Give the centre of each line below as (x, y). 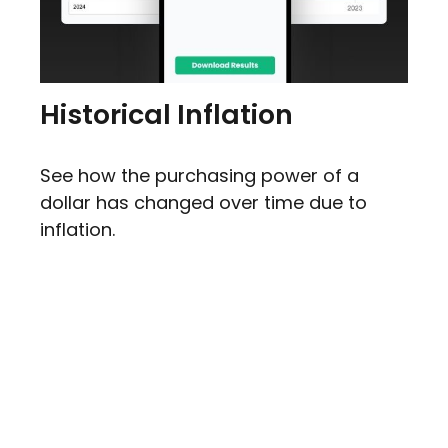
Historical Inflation (166, 115)
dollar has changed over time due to (203, 203)
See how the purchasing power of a (199, 176)
